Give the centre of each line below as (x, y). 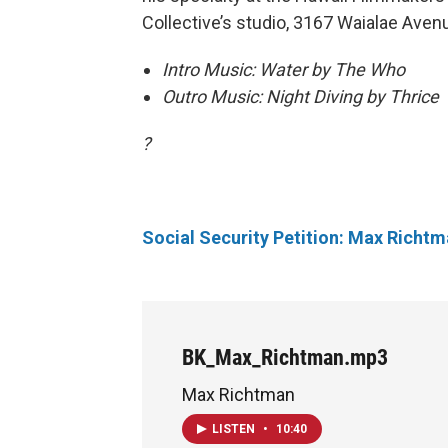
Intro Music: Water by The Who (283, 70)
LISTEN (235, 429)
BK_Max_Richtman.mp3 (285, 358)
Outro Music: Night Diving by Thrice (300, 97)
